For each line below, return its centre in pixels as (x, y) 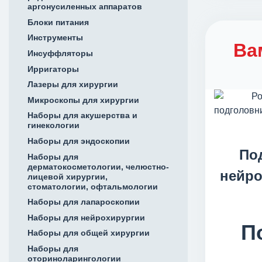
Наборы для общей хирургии (89, 233)
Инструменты (55, 38)
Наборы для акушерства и (82, 116)
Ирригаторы (53, 69)
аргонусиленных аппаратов (85, 7)
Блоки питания (58, 22)
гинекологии (54, 125)
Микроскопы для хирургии (83, 100)
